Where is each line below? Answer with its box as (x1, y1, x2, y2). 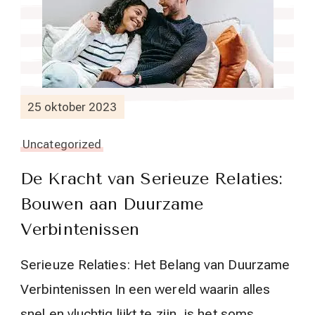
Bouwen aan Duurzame (20, 194, 203, 214)
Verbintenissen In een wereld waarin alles (20, 281, 271, 297)
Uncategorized (22, 137, 102, 151)
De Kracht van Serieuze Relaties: (20, 169, 283, 188)
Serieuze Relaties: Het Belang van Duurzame (20, 257, 290, 273)
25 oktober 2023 (27, 99, 117, 114)
